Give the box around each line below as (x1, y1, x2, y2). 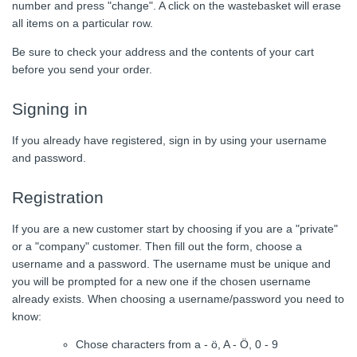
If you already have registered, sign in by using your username (12, 134, 327, 147)
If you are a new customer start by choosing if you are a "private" (12, 222, 338, 236)
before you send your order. (12, 63, 152, 76)
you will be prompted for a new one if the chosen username (12, 275, 311, 288)
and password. (12, 151, 86, 165)
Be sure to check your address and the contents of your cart (12, 45, 314, 59)
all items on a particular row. (12, 17, 153, 30)
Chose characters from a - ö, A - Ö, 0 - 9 (76, 338, 278, 351)
